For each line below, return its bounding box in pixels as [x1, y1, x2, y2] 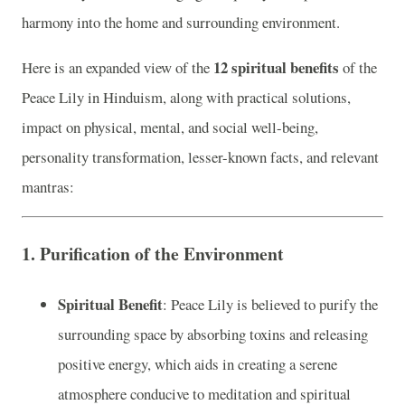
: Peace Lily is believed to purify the [163, 293, 378, 315]
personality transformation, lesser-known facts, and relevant [22, 146, 379, 167]
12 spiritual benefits [213, 55, 339, 79]
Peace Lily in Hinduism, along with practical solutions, [22, 86, 351, 108]
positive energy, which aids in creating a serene [58, 353, 337, 374]
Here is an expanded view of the [22, 56, 213, 78]
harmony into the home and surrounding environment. [22, 11, 340, 33]
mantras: [22, 175, 74, 197]
